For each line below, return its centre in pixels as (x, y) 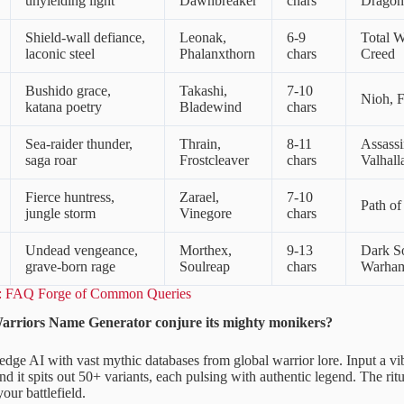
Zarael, (199, 197)
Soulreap (205, 266)
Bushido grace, (68, 90)
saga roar (51, 160)
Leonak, (203, 37)
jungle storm (60, 213)
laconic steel (60, 53)
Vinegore (206, 213)
